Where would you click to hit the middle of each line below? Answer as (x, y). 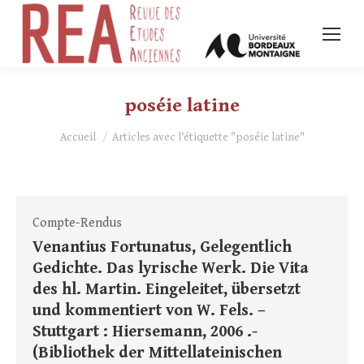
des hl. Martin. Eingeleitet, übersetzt (167, 290)
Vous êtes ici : (98, 131)
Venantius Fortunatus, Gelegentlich (162, 248)
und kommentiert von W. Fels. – (149, 311)
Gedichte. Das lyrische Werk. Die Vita (171, 269)
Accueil (78, 138)
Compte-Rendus (77, 223)
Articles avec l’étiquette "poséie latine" (208, 138)
